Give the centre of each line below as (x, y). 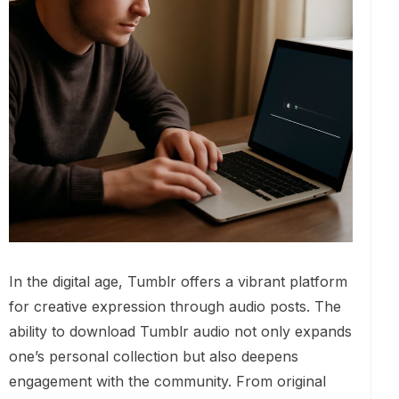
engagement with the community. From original (167, 382)
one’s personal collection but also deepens (154, 357)
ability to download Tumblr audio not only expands (180, 332)
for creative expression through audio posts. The (175, 307)
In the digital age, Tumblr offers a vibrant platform (178, 282)
